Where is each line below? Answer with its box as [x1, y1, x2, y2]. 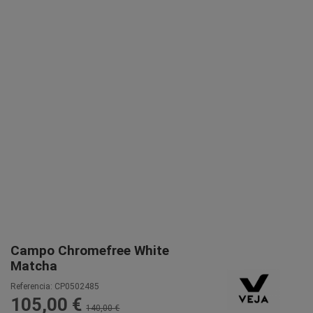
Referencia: [10, 281, 52, 291]
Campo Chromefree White [10, 243, 169, 259]
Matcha [10, 259, 57, 275]
